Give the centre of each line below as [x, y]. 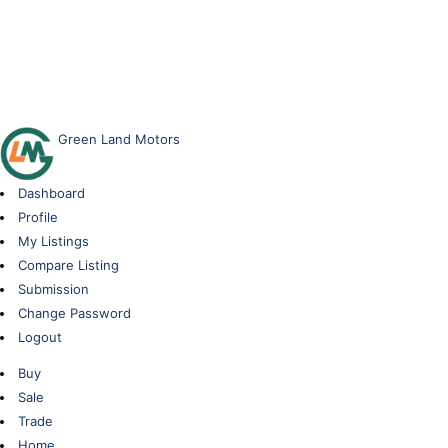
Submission [53, 289]
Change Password [74, 313]
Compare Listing [68, 265]
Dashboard [51, 193]
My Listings [53, 241]
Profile [38, 217]
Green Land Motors [117, 139]
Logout [40, 337]
